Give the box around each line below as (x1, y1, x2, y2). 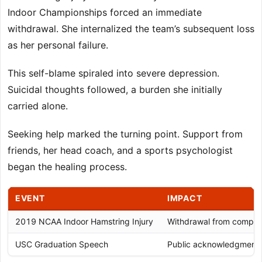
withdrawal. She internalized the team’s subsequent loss (8, 23, 254, 35)
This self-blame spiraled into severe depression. (8, 67, 219, 80)
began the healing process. (8, 161, 127, 173)
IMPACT (167, 193, 202, 204)
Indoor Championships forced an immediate (8, 6, 202, 19)
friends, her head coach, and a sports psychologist (8, 144, 233, 157)
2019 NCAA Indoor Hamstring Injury (15, 216, 153, 227)
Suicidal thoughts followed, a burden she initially (8, 84, 222, 96)
